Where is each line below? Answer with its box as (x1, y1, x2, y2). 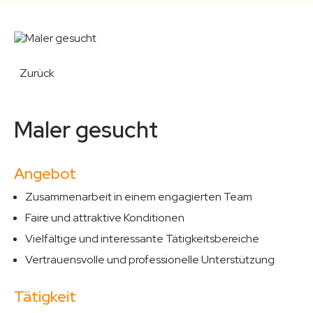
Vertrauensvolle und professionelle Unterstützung (25, 252, 275, 267)
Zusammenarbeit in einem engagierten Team (25, 189, 252, 204)
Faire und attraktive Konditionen (25, 210, 184, 225)
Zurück (20, 66, 54, 80)
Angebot (14, 163, 76, 184)
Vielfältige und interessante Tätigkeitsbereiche (25, 231, 259, 246)
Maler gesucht (14, 115, 158, 145)
